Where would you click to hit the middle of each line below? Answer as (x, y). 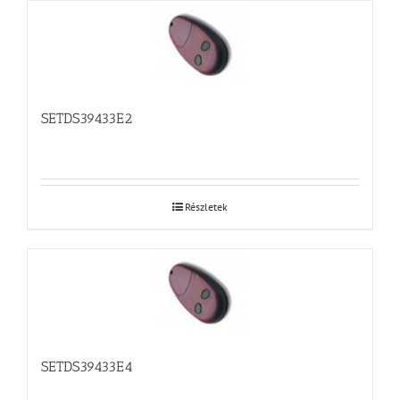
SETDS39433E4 (87, 367)
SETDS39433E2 (87, 118)
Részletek (206, 207)
